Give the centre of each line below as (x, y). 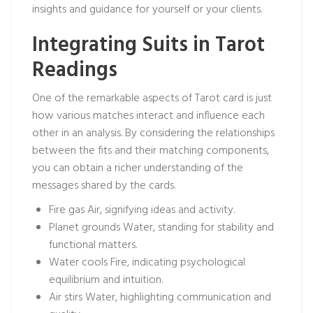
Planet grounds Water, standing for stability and (161, 228)
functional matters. (93, 245)
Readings (75, 71)
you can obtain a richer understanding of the (138, 168)
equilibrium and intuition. (106, 280)
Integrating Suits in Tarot (148, 45)
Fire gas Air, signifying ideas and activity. (142, 210)
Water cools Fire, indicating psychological (147, 263)
